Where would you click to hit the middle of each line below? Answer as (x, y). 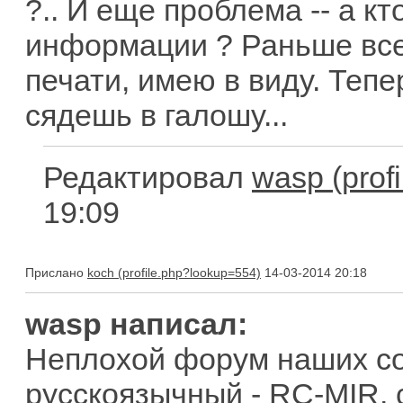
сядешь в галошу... (157, 115)
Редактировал (148, 177)
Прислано (56, 273)
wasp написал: (136, 324)
